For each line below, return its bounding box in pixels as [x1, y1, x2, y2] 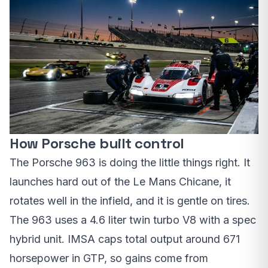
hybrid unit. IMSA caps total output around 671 [10, 233, 240, 246]
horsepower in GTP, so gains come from [10, 252, 208, 265]
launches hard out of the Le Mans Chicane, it [10, 175, 231, 188]
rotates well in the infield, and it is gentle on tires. [10, 194, 250, 208]
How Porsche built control [10, 134, 184, 153]
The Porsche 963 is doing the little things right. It [10, 156, 250, 169]
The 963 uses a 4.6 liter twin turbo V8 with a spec [10, 214, 256, 227]
